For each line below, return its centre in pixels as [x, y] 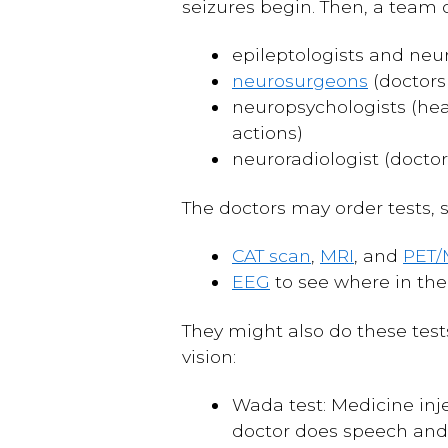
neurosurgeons [300, 80]
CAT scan [271, 255]
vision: [209, 356]
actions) [267, 132]
